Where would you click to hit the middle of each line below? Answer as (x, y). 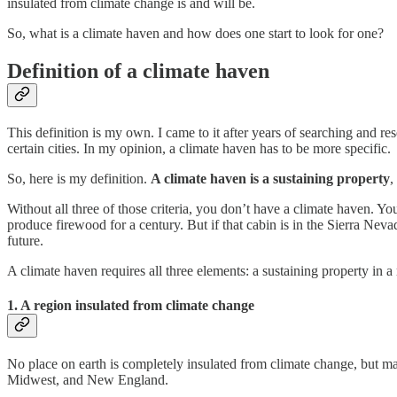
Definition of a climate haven (138, 70)
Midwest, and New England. (88, 380)
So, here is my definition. (79, 178)
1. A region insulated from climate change (131, 305)
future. (25, 240)
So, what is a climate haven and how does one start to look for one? (195, 33)
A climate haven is (205, 178)
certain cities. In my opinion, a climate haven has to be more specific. (199, 148)
